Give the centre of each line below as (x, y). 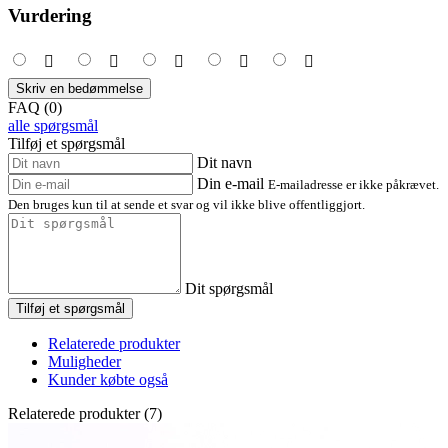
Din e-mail (230, 184)
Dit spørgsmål (229, 289)
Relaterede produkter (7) (85, 414)
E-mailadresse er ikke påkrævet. (353, 185)
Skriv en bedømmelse (79, 89)
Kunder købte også (108, 380)
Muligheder (84, 362)
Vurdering (50, 16)
